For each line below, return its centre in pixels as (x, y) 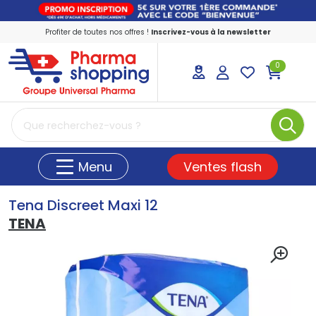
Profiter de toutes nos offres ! (98, 32)
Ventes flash (222, 166)
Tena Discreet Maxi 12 (83, 206)
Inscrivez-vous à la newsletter (211, 32)
